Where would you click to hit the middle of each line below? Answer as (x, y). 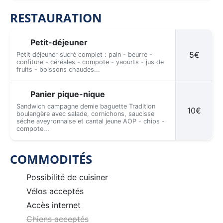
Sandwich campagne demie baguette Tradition (86, 106)
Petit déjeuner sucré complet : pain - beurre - (84, 54)
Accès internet (53, 205)
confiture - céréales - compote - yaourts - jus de (90, 62)
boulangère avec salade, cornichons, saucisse (85, 113)
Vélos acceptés (55, 191)
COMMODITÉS (51, 159)
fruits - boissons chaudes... (58, 69)
